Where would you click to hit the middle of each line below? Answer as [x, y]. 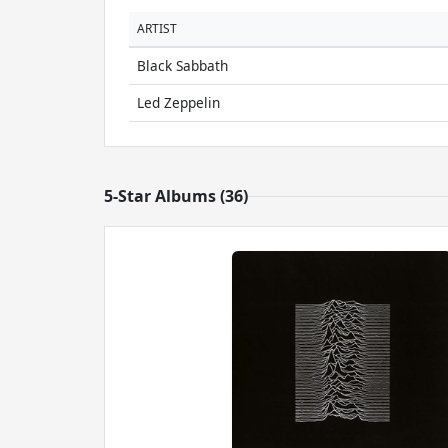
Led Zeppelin [178, 102]
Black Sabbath [182, 65]
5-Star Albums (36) [176, 196]
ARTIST [157, 28]
